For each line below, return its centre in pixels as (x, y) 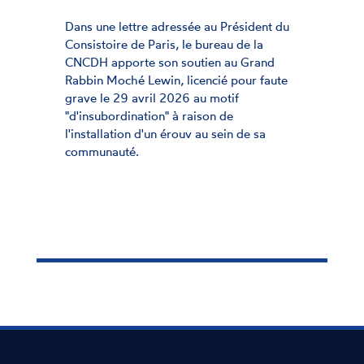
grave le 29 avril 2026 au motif (115, 97)
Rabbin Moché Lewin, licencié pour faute (139, 80)
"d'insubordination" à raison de (112, 115)
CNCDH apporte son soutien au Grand (133, 62)
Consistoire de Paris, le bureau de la (127, 44)
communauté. (65, 151)
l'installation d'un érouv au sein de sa (128, 133)
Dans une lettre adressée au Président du (140, 26)
